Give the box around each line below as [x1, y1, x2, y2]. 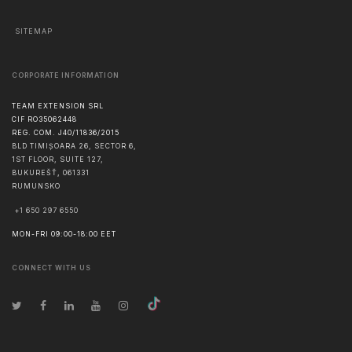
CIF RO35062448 [12, 115, 77, 124]
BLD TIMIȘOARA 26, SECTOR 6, [12, 142, 137, 151]
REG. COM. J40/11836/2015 [12, 129, 119, 137]
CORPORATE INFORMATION [12, 71, 119, 79]
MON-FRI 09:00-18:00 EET [12, 230, 116, 239]
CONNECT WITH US [12, 263, 91, 272]
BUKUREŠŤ [12, 169, 57, 178]
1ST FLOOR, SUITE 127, [12, 156, 104, 164]
